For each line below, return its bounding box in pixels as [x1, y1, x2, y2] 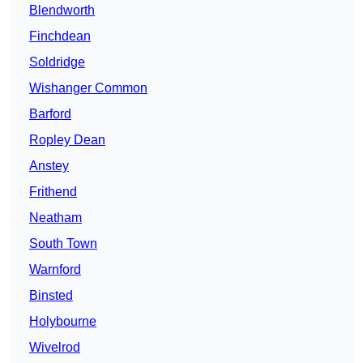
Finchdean [29, 29, 91, 44]
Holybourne [29, 314, 96, 329]
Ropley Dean [29, 133, 105, 147]
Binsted [29, 288, 73, 303]
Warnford [29, 263, 81, 277]
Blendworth [29, 3, 95, 18]
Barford [29, 107, 71, 122]
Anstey [29, 159, 69, 173]
